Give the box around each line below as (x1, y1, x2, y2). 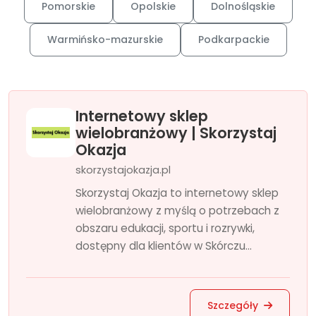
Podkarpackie (197, 32, 269, 47)
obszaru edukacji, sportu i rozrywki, (75, 221, 255, 236)
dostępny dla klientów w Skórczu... (75, 238, 252, 253)
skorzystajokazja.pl (75, 163, 171, 177)
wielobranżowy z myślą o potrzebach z (75, 203, 279, 218)
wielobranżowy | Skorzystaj (75, 123, 276, 143)
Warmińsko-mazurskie (47, 32, 163, 47)
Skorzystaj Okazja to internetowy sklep (75, 186, 279, 200)
